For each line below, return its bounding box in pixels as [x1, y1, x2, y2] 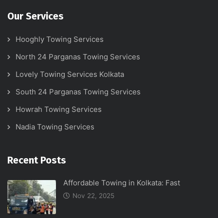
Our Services [7, 10, 64, 22]
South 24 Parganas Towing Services [16, 87, 141, 97]
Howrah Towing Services [16, 105, 102, 114]
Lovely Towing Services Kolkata [16, 70, 124, 79]
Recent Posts [7, 154, 66, 166]
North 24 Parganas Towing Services [16, 52, 140, 62]
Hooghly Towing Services [16, 35, 104, 44]
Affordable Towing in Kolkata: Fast [63, 178, 180, 188]
